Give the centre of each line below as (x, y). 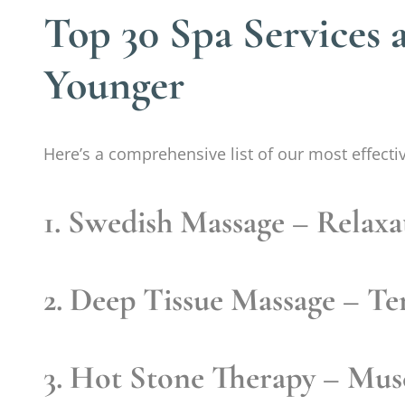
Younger (114, 85)
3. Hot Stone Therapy (179, 377)
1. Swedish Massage (164, 221)
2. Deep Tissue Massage (189, 299)
